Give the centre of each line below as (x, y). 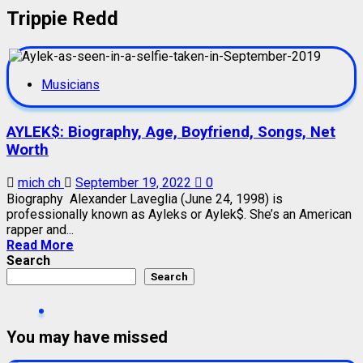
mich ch (41, 183)
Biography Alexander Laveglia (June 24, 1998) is (145, 199)
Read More (40, 246)
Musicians (70, 84)
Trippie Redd (62, 18)
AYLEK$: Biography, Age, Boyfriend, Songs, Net (171, 132)
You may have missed (87, 337)
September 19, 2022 (135, 183)
